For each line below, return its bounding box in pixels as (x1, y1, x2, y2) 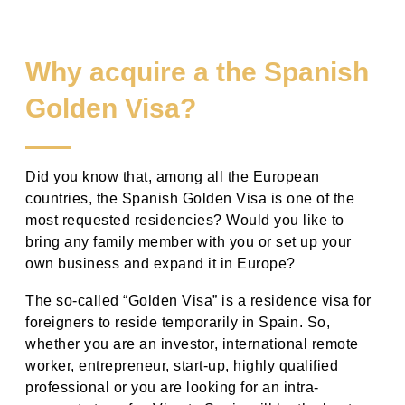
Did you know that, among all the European (25, 168, 320, 184)
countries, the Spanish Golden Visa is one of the (25, 190, 354, 206)
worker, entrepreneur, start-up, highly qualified (25, 357, 338, 373)
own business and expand (25, 255, 204, 271)
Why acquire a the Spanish (25, 56, 369, 87)
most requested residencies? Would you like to (25, 212, 344, 228)
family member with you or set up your (89, 233, 352, 250)
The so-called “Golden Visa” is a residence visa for (25, 292, 372, 308)
